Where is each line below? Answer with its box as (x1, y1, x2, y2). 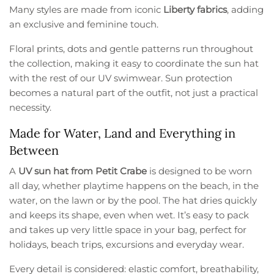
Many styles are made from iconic (9, 4, 164, 16)
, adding (227, 4, 264, 16)
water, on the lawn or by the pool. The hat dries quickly (9, 194, 257, 207)
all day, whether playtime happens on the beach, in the (9, 180, 259, 192)
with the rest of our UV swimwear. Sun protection (9, 72, 233, 84)
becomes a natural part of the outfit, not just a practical (9, 87, 259, 99)
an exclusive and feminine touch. (9, 18, 159, 31)
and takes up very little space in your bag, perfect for (9, 224, 247, 236)
